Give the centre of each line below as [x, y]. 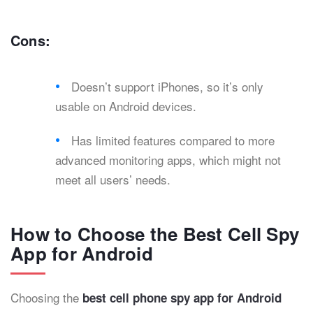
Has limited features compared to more [173, 140]
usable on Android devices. [126, 106]
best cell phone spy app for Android [182, 298]
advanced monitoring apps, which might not [168, 160]
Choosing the [46, 298]
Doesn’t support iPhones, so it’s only [168, 87]
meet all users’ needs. [113, 180]
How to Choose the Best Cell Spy [155, 234]
